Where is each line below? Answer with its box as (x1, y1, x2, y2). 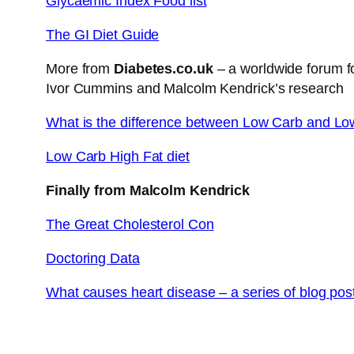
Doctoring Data (46, 250, 140, 267)
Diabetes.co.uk (110, 61, 217, 77)
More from (46, 61, 111, 77)
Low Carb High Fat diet (46, 149, 190, 165)
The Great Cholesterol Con (46, 217, 214, 233)
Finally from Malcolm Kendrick (46, 183, 250, 199)
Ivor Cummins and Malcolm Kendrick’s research (46, 81, 344, 97)
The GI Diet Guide (46, 27, 160, 43)
